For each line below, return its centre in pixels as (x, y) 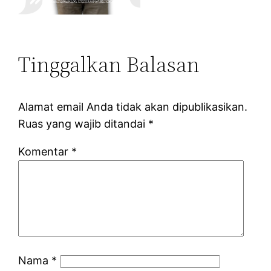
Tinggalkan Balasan (109, 64)
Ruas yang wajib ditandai (83, 123)
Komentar (45, 151)
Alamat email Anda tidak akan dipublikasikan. (133, 106)
